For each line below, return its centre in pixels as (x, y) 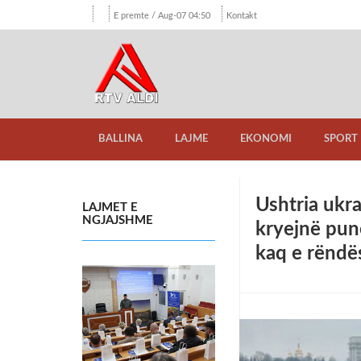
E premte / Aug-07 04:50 (162, 16)
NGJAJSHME (118, 220)
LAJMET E (110, 207)
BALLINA (120, 139)
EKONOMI (266, 139)
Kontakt (242, 16)
